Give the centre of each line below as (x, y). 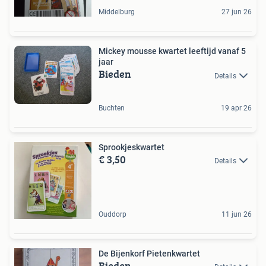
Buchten (112, 108)
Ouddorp (113, 214)
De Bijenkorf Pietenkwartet (149, 253)
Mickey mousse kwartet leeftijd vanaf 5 (172, 51)
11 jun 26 (237, 214)
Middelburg (117, 12)
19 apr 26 (236, 108)
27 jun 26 (237, 12)
